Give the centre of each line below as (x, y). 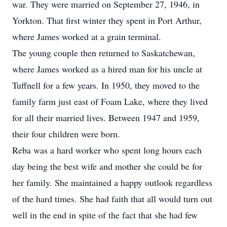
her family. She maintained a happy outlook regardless (112, 182)
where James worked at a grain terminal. (87, 36)
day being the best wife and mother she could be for (107, 166)
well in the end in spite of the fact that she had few (105, 215)
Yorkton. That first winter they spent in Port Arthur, (107, 20)
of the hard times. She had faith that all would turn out (112, 199)
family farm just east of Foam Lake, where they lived (110, 101)
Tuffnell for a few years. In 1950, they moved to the (106, 85)
